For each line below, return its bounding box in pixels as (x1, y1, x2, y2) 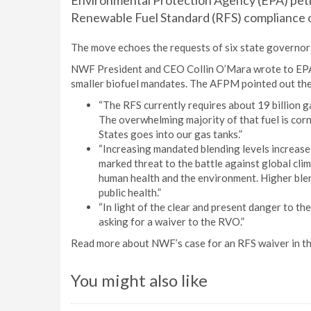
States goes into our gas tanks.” (99, 128, 242, 140)
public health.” (99, 186, 161, 199)
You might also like (71, 270, 208, 290)
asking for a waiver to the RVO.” (99, 215, 244, 228)
